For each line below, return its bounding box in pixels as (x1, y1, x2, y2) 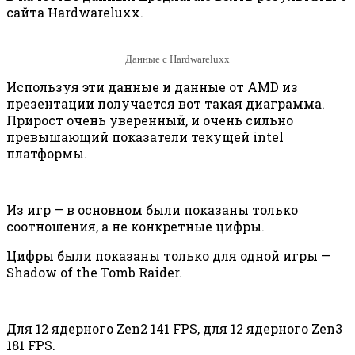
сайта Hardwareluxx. (6, 4, 143, 21)
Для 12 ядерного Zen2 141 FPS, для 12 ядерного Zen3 (6, 319, 342, 337)
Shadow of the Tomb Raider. (6, 263, 182, 281)
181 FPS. (6, 336, 55, 353)
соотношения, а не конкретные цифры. (6, 217, 265, 235)
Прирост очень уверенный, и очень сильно (6, 111, 293, 128)
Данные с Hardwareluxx (125, 52, 230, 65)
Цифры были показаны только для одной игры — (6, 246, 330, 264)
